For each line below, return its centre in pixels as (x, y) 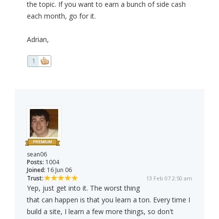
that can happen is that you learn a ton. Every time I (109, 200)
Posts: (35, 162)
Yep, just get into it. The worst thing (83, 188)
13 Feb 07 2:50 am (169, 178)
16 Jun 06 (59, 170)
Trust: (35, 178)
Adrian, (38, 40)
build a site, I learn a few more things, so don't (100, 212)
